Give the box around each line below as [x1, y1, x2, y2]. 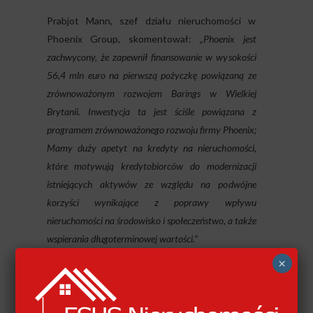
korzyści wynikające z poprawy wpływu [46, 196, 256, 209]
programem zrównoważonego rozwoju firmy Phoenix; [46, 124, 256, 136]
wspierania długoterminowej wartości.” [46, 233, 198, 245]
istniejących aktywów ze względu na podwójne [46, 178, 256, 191]
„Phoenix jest [199, 33, 256, 45]
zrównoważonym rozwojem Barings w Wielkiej [46, 87, 256, 100]
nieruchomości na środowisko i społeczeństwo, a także [46, 214, 256, 227]
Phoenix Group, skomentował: [46, 33, 200, 45]
